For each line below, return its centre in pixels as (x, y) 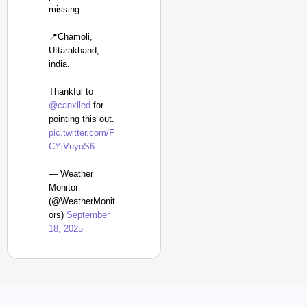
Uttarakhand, (74, 50)
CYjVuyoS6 (72, 146)
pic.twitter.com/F (82, 133)
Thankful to (71, 91)
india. (59, 64)
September (88, 215)
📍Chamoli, (71, 37)
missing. (65, 9)
